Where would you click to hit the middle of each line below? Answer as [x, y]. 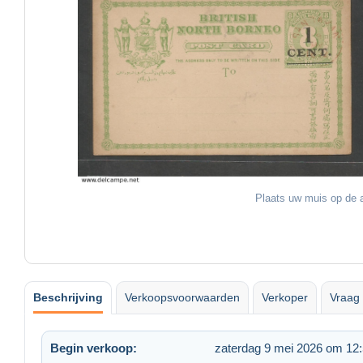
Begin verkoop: [94, 348]
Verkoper [285, 297]
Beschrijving [68, 297]
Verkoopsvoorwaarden [182, 297]
